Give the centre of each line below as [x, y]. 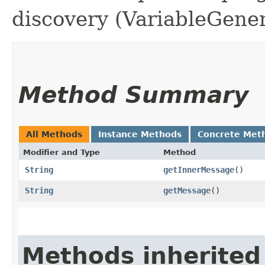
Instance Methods [140, 134]
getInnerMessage [199, 169]
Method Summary [133, 95]
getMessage [187, 190]
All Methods [54, 134]
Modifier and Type [62, 152]
